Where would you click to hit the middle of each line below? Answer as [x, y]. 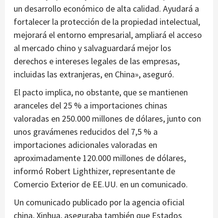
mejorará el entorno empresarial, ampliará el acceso [108, 35]
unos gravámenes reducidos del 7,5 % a [86, 132]
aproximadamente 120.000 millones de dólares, [100, 158]
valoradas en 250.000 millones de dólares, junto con [107, 119]
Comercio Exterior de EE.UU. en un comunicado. [101, 184]
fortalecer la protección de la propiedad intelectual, [107, 22]
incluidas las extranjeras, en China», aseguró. [94, 74]
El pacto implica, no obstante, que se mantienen [101, 92]
